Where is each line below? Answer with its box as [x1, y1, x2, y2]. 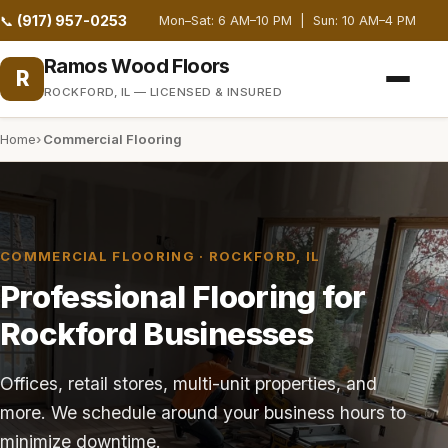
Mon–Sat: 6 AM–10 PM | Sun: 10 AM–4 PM [159, 13, 416, 28]
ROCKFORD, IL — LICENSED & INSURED [44, 85, 283, 99]
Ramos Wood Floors [44, 54, 230, 78]
